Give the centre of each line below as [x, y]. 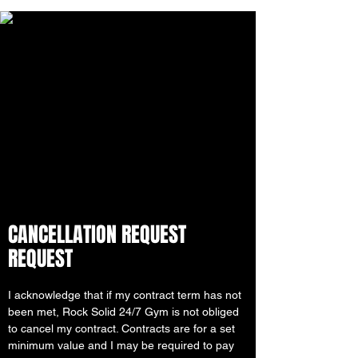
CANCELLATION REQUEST [97, 235]
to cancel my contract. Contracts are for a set [121, 328]
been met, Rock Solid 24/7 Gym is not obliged [123, 312]
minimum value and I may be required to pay [121, 345]
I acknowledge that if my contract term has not [125, 295]
